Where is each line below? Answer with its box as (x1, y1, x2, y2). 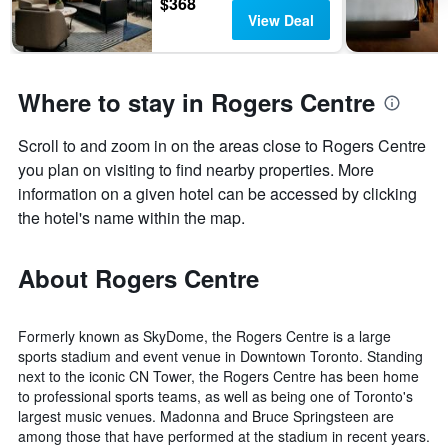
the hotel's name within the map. (18, 206, 245, 230)
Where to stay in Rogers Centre (18, 85, 375, 120)
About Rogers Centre (18, 261, 259, 296)
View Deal (247, 10, 314, 31)
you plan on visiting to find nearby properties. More (18, 158, 374, 182)
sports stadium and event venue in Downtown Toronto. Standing (18, 346, 423, 367)
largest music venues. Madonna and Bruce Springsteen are (18, 406, 394, 427)
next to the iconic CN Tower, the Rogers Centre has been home (18, 366, 419, 387)
